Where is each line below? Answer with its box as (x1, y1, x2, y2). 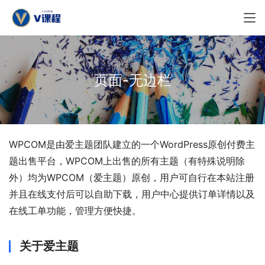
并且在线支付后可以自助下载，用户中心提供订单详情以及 (9, 188, 255, 200)
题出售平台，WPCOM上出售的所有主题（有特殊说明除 (9, 155, 245, 167)
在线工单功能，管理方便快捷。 (9, 205, 141, 216)
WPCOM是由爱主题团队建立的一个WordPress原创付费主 (9, 138, 255, 150)
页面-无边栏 (93, 71, 172, 89)
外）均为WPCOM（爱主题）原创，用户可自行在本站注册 (9, 172, 254, 183)
